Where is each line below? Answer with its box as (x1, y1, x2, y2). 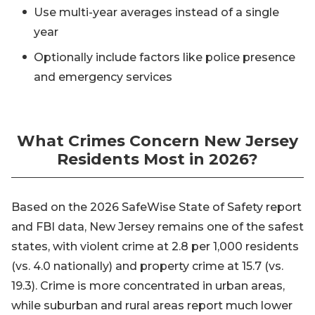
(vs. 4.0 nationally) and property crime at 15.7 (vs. (11, 259, 283, 274)
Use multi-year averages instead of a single (34, 6, 279, 20)
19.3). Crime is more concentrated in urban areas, (11, 279, 285, 293)
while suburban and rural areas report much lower (11, 299, 292, 313)
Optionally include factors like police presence (34, 51, 295, 65)
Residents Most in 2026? (57, 150, 258, 169)
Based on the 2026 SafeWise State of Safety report (11, 200, 302, 214)
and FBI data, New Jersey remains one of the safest (11, 220, 304, 234)
